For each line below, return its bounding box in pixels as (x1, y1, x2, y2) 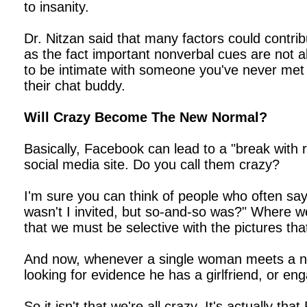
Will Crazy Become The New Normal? (24, 110, 267, 125)
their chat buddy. (24, 78, 125, 93)
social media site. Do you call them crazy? (24, 157, 280, 172)
